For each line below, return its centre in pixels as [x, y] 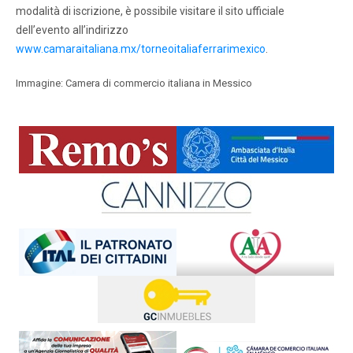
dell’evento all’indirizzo [72, 30]
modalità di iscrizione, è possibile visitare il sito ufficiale [150, 11]
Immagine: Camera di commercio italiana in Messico [134, 83]
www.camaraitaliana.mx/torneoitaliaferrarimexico [141, 48]
